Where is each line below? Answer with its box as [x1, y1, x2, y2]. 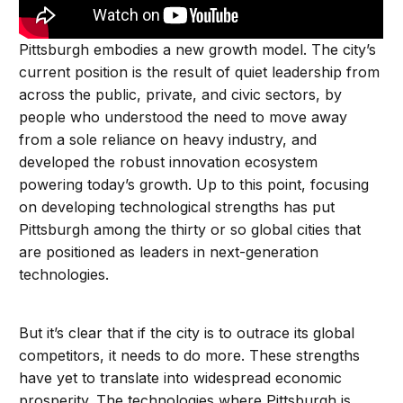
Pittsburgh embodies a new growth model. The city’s [19, 40, 377, 58]
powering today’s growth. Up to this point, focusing [19, 175, 370, 193]
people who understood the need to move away [19, 107, 348, 126]
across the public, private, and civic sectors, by [19, 85, 343, 103]
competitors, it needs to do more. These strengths [19, 345, 361, 364]
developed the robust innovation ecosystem [19, 152, 318, 171]
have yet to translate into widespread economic [19, 368, 343, 387]
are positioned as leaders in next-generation [19, 242, 319, 261]
